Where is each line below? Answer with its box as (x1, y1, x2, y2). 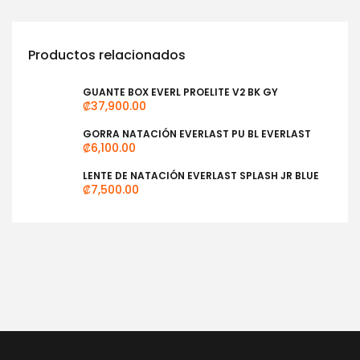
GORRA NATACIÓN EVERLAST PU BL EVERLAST (83, 127, 311, 141)
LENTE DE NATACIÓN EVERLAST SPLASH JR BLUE (83, 169, 319, 182)
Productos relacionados (28, 46, 186, 64)
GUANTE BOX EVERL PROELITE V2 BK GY (83, 85, 278, 99)
